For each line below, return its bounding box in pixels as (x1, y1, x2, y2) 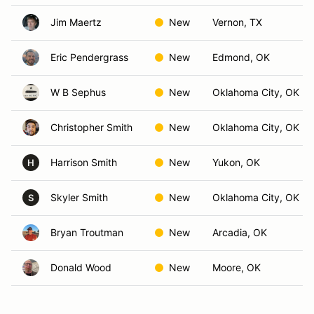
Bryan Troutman (50, 226, 123, 238)
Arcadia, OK (212, 226, 267, 238)
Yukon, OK (212, 156, 260, 168)
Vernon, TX (212, 16, 262, 28)
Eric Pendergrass (50, 51, 128, 63)
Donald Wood (50, 261, 111, 273)
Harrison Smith (50, 156, 117, 168)
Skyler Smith (50, 191, 108, 203)
